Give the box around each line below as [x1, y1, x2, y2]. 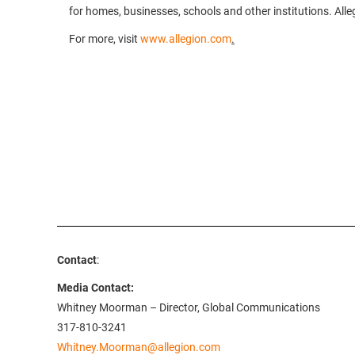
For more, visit [69, 32, 140, 45]
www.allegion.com [140, 32, 231, 45]
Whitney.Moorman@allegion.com [57, 341, 220, 353]
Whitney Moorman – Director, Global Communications [57, 301, 320, 314]
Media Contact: [57, 281, 134, 294]
